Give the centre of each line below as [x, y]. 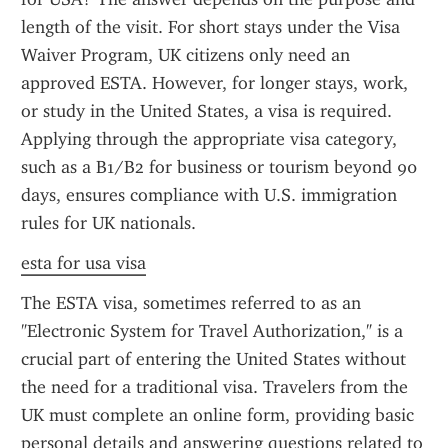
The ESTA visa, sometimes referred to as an [191, 303]
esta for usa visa [83, 263]
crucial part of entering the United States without [213, 359]
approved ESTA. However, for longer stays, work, [214, 83]
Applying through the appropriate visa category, [209, 139]
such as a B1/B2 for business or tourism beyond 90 [219, 167]
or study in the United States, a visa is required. [206, 111]
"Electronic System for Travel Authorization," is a [212, 331]
